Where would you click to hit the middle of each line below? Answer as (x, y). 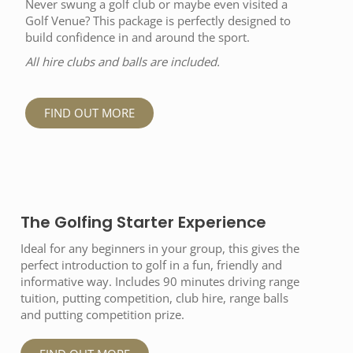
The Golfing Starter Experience (143, 222)
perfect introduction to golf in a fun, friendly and (151, 264)
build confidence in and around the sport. (137, 37)
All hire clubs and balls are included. (123, 61)
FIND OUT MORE (89, 112)
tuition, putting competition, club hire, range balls (154, 297)
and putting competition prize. (102, 314)
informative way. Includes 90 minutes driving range (160, 281)
